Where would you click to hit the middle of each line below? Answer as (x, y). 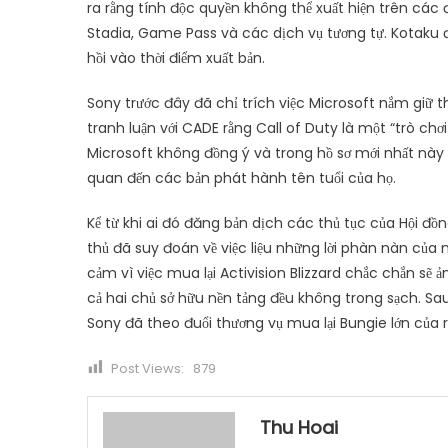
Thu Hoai (299, 427)
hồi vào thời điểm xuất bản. (176, 57)
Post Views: (147, 368)
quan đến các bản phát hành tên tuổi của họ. (241, 177)
